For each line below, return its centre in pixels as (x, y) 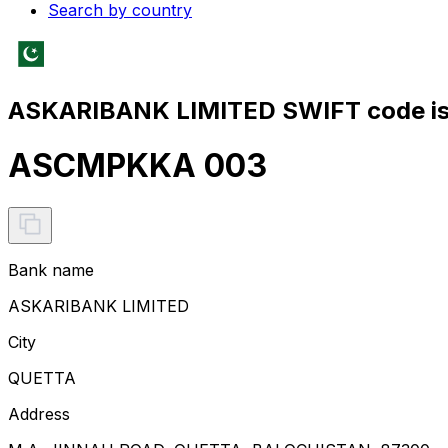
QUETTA (42, 377)
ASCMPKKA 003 (137, 166)
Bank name (51, 269)
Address (39, 413)
